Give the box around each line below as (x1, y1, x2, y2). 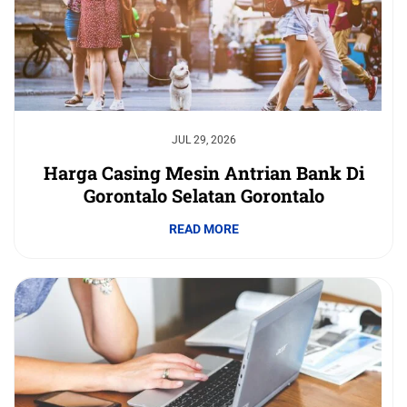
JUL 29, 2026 (171, 134, 236, 147)
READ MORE (168, 222, 239, 237)
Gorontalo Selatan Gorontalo (83, 184, 324, 208)
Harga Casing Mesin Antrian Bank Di (43, 161, 364, 185)
